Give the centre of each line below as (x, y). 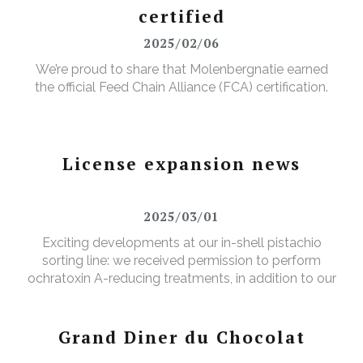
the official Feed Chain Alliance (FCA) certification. (181, 88)
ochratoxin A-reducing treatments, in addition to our (181, 279)
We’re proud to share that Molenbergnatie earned (181, 70)
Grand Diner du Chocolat (181, 337)
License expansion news (181, 164)
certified (181, 17)
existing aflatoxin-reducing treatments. (181, 297)
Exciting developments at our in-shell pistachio (181, 243)
